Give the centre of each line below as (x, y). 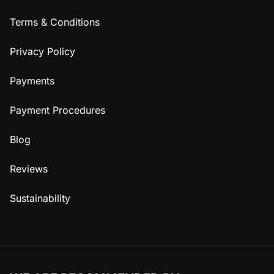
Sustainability (40, 198)
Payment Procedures (57, 110)
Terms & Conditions (55, 22)
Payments (32, 80)
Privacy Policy (43, 51)
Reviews (29, 168)
